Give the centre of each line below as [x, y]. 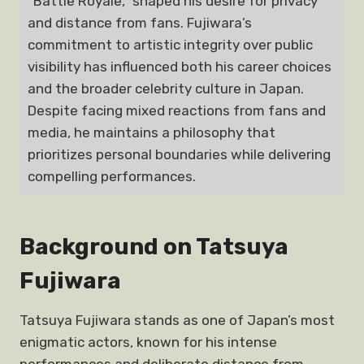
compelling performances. [112, 176]
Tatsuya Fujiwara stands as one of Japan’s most [177, 320]
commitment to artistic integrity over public [170, 45]
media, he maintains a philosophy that [152, 132]
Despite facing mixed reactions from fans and [177, 110]
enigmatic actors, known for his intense [148, 342]
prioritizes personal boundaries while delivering [179, 154]
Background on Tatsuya [154, 247]
